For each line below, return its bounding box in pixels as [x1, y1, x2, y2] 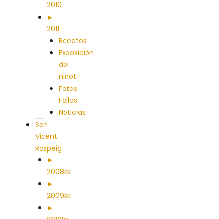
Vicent [35, 131, 57, 141]
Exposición [59, 48, 94, 58]
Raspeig [35, 143, 62, 153]
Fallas [59, 95, 77, 105]
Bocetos [59, 36, 87, 45]
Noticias [59, 108, 86, 117]
